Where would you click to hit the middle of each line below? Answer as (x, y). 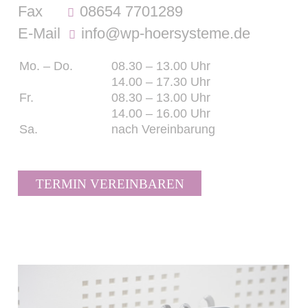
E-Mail (42, 34)
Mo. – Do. (46, 66)
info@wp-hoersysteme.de (166, 34)
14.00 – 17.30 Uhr (161, 81)
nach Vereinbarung (164, 129)
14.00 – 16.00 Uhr (161, 113)
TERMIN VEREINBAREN (110, 184)
